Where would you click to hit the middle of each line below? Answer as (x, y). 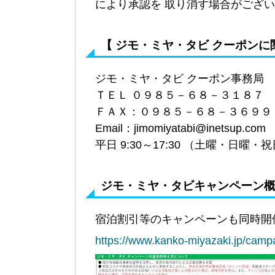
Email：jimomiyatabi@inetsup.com (180, 128)
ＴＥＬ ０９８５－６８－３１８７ (180, 95)
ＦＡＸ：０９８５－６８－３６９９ (184, 111)
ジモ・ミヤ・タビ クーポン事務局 (180, 78)
